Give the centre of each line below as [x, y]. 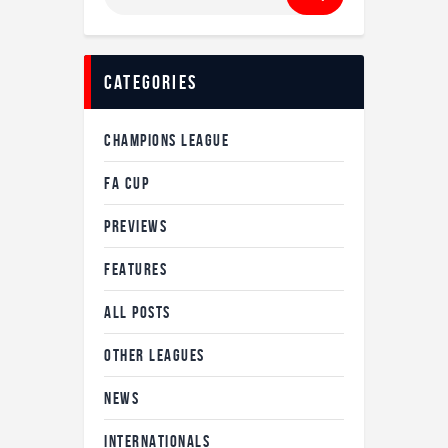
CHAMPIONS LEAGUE [166, 140]
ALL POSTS [137, 312]
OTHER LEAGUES [154, 355]
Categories [150, 82]
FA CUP [126, 183]
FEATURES [135, 269]
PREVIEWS [135, 226]
